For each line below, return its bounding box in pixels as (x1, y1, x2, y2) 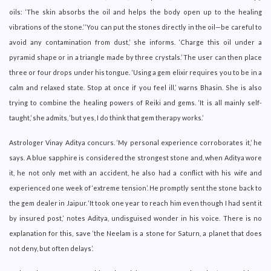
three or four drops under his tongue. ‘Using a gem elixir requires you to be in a (9, 68, 262, 76)
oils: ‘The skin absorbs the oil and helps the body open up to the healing (9, 7, 262, 16)
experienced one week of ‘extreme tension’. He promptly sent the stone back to (9, 183, 262, 192)
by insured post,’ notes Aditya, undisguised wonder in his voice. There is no (9, 214, 262, 222)
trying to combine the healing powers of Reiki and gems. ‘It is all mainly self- (9, 98, 262, 106)
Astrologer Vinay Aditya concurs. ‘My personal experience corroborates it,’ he (9, 138, 262, 146)
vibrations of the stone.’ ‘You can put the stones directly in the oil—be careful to (9, 22, 262, 31)
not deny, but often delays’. (9, 244, 93, 252)
